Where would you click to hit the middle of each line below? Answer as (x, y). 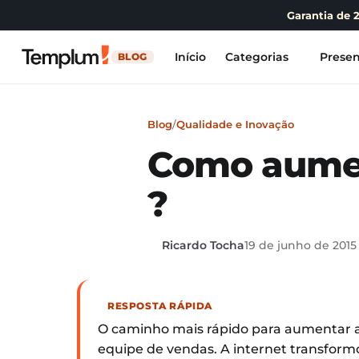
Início (190, 57)
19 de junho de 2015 (301, 245)
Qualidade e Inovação (235, 124)
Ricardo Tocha (203, 245)
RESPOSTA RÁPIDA (160, 305)
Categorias (256, 57)
